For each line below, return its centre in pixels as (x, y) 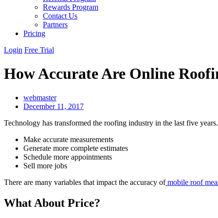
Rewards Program (71, 7)
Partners (55, 25)
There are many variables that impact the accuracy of (85, 182)
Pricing (34, 33)
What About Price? (54, 203)
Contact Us (60, 16)
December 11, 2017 (54, 106)
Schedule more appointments (68, 157)
